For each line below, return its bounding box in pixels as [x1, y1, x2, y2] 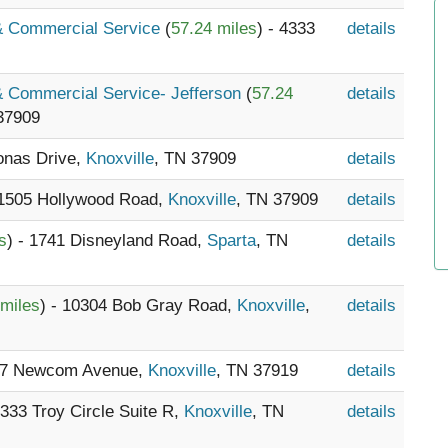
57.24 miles [171, 19, 257, 38]
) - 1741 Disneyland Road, [7, 231, 207, 250]
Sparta [207, 231, 256, 250]
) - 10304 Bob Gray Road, [40, 296, 237, 315]
